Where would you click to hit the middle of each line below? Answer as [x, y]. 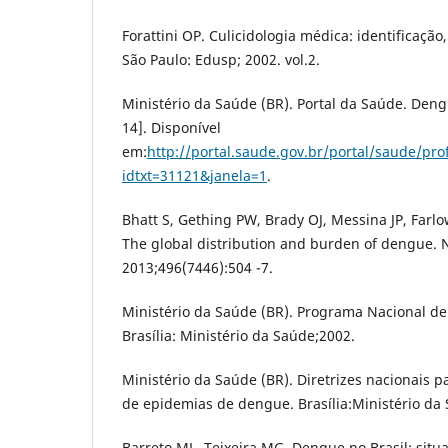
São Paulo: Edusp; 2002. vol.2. [221, 59]
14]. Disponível [171, 127]
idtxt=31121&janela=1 [194, 175]
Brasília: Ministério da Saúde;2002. [238, 335]
